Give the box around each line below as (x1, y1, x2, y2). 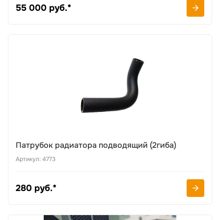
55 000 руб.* (16, 2, 71, 13)
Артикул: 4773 (16, 155, 55, 163)
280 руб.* (16, 183, 56, 193)
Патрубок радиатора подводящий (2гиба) (16, 140, 176, 150)
